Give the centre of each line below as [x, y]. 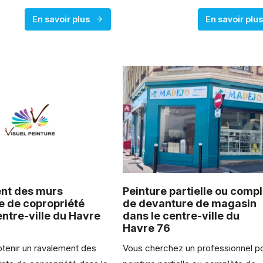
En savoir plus [61, 19]
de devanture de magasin [190, 204]
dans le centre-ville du [181, 216]
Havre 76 [147, 228]
